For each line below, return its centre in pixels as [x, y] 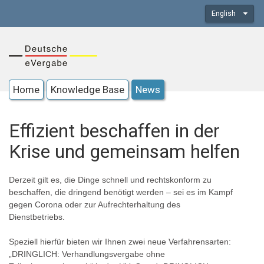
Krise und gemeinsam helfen [124, 152]
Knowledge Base [88, 90]
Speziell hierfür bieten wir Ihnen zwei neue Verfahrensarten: [120, 242]
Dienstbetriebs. [37, 217]
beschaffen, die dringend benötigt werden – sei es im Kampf [121, 192]
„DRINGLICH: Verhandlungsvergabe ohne [87, 254]
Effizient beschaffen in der [114, 131]
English [225, 14]
